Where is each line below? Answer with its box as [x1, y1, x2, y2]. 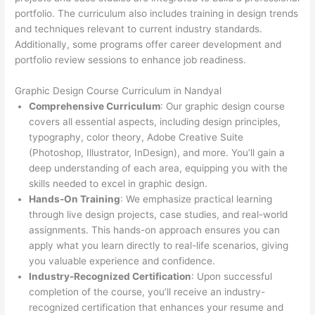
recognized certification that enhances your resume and [29, 302, 284, 314]
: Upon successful [191, 271, 273, 283]
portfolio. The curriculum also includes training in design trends [15, 8, 299, 20]
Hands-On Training [29, 193, 121, 205]
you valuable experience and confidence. [29, 255, 216, 267]
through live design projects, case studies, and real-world [29, 209, 288, 221]
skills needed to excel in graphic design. [29, 178, 208, 190]
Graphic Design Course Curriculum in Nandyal [15, 85, 222, 97]
